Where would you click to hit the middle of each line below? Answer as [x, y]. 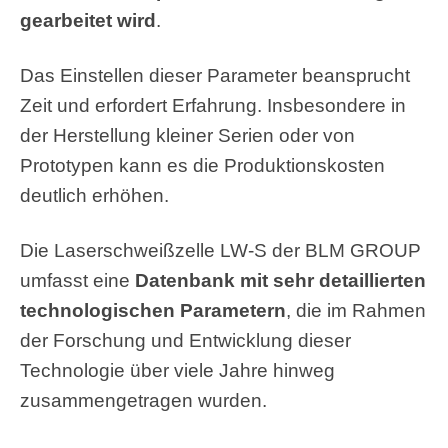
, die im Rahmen [356, 310]
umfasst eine [77, 280]
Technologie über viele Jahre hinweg [177, 370]
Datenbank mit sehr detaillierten [280, 280]
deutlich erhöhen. [94, 195]
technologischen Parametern [153, 310]
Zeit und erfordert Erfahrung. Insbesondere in [213, 105]
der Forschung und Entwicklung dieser [185, 340]
